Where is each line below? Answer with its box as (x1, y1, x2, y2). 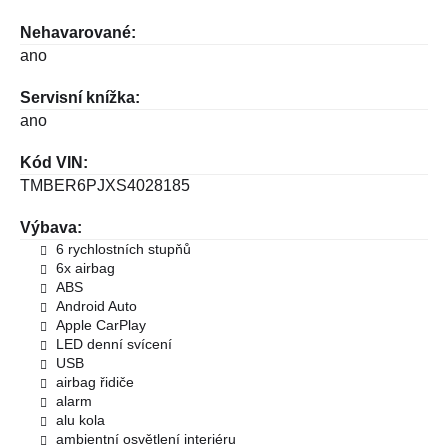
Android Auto (56, 297, 137, 314)
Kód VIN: (20, 153, 88, 171)
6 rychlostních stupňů (56, 240, 191, 257)
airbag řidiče (56, 373, 134, 390)
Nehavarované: (20, 23, 136, 41)
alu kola (56, 411, 105, 428)
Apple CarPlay (56, 316, 146, 333)
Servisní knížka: (20, 88, 140, 106)
